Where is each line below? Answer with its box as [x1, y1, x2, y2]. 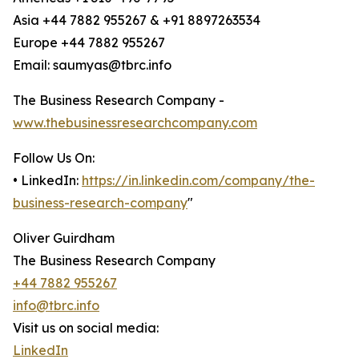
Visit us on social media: [13, 320, 159, 337]
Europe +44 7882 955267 [13, 34, 165, 51]
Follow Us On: [13, 150, 95, 167]
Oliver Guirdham [13, 230, 115, 247]
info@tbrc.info [13, 297, 99, 314]
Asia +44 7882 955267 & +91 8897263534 [13, 12, 260, 29]
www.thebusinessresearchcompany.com [13, 115, 257, 131]
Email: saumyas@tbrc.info [13, 57, 171, 74]
